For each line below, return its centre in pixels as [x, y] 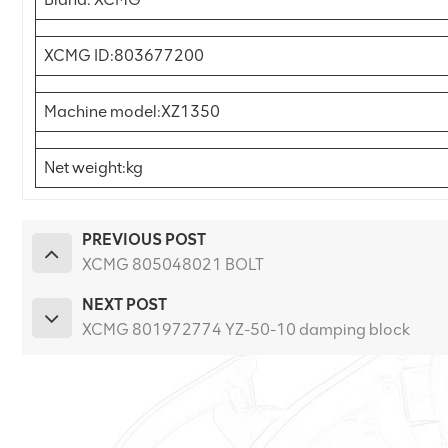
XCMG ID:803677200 [123, 55]
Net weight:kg [93, 167]
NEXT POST [124, 305]
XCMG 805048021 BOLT [172, 265]
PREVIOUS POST [143, 240]
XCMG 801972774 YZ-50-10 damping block [245, 330]
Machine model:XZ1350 [133, 111]
